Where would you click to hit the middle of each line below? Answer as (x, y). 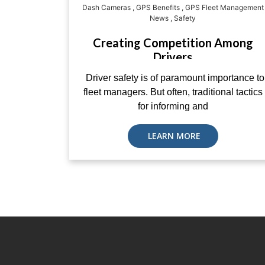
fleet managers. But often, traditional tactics (173, 92)
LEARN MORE (173, 136)
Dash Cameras (106, 7)
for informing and (173, 106)
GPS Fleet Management (224, 7)
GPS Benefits (158, 7)
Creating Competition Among (173, 43)
